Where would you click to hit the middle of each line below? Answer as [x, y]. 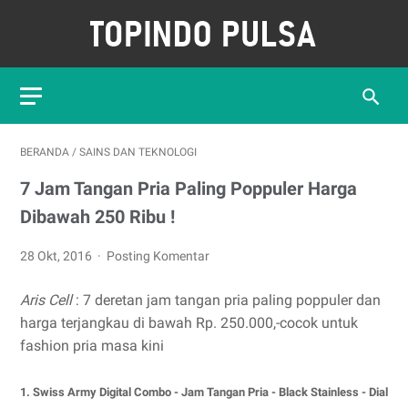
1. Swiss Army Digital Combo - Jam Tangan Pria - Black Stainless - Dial [204, 392]
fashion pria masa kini [92, 346]
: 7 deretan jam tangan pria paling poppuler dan [228, 300]
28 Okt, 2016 [57, 256]
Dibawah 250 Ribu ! [97, 217]
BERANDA [45, 152]
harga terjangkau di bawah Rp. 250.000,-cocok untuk [189, 323]
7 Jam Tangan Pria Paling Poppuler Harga [189, 189]
